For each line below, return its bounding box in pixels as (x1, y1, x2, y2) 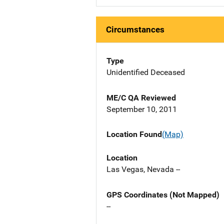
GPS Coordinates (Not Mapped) (106, 189, 219, 199)
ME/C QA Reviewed (106, 93, 176, 103)
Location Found (106, 129, 162, 139)
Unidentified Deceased (106, 67, 185, 77)
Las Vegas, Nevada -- (106, 164, 180, 174)
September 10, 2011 (106, 104, 177, 114)
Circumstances (106, 24, 164, 35)
